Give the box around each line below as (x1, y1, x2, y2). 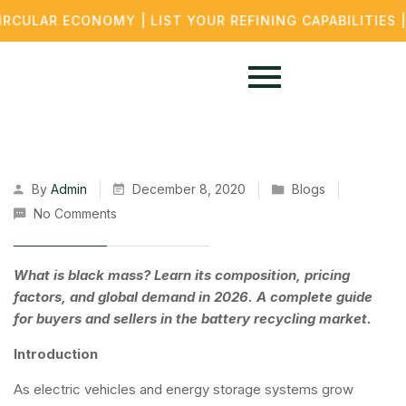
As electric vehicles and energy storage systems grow (14, 381, 353, 398)
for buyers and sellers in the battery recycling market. (14, 310, 372, 327)
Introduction (14, 345, 98, 362)
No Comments (34, 206, 117, 221)
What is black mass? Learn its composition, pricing (14, 266, 350, 284)
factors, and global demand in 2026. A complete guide (14, 288, 372, 305)
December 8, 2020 (129, 181, 249, 197)
